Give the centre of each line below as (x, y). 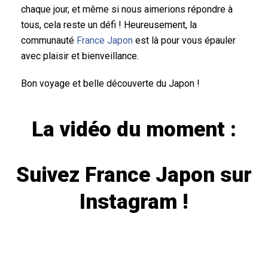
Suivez (51, 175)
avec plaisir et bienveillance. (80, 56)
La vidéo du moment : (134, 130)
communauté (49, 41)
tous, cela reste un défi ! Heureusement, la (109, 25)
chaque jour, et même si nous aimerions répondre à (127, 10)
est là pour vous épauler (184, 41)
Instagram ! (134, 202)
